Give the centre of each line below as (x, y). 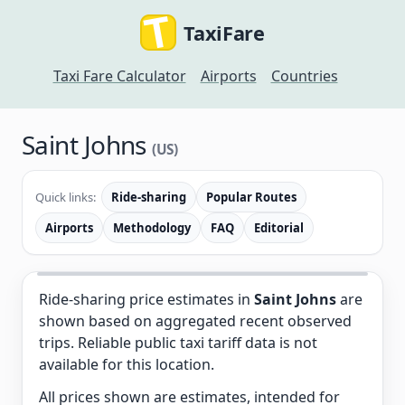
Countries (304, 76)
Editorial (279, 228)
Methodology (152, 228)
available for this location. (127, 364)
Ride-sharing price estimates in (146, 299)
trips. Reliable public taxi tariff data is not (178, 343)
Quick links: (66, 197)
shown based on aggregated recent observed (195, 321)
